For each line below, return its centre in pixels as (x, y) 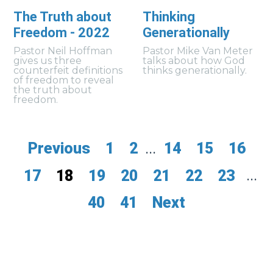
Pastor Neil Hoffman (63, 51)
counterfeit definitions (68, 70)
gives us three (48, 60)
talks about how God (194, 60)
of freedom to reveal (64, 80)
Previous (59, 149)
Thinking (169, 17)
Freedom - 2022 (62, 33)
